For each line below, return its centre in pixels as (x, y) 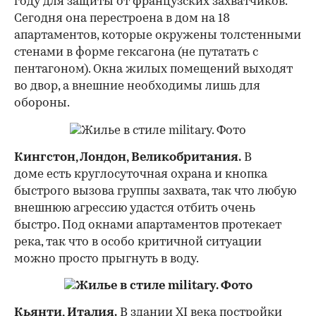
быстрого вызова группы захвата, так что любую (155, 191)
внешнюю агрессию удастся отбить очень (135, 208)
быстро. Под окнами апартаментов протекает (148, 225)
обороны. (42, 103)
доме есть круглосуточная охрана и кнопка (141, 174)
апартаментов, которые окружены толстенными (158, 35)
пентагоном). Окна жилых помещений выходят (153, 69)
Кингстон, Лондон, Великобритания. (128, 157)
